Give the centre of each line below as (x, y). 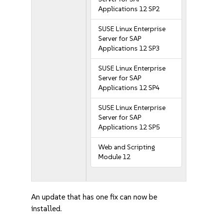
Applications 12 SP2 (129, 9)
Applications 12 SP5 (129, 127)
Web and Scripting (127, 147)
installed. (47, 209)
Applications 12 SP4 (129, 88)
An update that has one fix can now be (94, 197)
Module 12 (115, 157)
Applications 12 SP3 (129, 48)
